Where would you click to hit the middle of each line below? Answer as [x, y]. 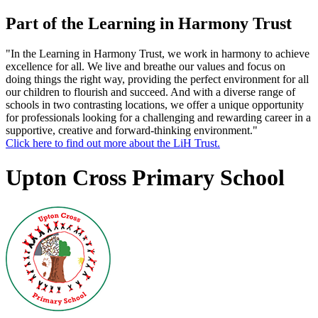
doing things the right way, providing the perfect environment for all [157, 79]
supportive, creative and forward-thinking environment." [132, 130]
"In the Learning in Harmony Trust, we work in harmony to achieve [158, 53]
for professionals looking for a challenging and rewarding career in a [158, 117]
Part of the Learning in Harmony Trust [149, 23]
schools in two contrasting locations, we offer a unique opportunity [155, 104]
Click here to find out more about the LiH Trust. [113, 143]
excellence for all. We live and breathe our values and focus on [146, 66]
